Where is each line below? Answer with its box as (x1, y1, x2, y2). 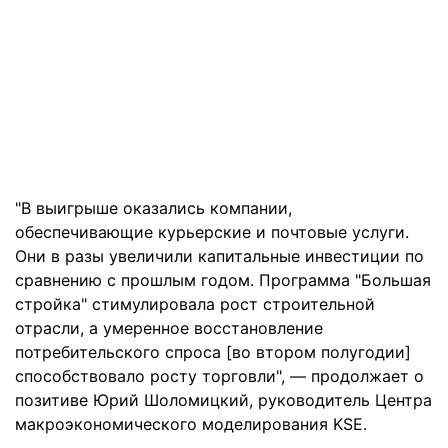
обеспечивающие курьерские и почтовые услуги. (15, 221, 409, 242)
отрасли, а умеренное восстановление (15, 317, 323, 338)
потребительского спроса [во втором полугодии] (15, 341, 411, 362)
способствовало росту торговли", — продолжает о (15, 365, 424, 386)
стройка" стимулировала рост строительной (15, 293, 375, 314)
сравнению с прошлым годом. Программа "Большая (15, 269, 431, 290)
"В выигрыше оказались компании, (15, 197, 292, 218)
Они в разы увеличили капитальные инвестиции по (15, 245, 424, 266)
